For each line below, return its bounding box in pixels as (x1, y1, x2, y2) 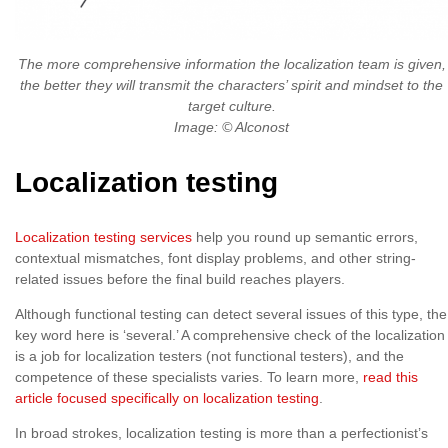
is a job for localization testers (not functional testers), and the (15, 348, 404, 364)
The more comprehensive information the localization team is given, (17, 56, 446, 72)
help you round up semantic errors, (192, 229, 418, 245)
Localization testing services (15, 229, 192, 245)
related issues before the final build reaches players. (15, 271, 349, 287)
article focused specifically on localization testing (15, 390, 319, 406)
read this (363, 369, 418, 385)
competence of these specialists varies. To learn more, (15, 369, 363, 385)
